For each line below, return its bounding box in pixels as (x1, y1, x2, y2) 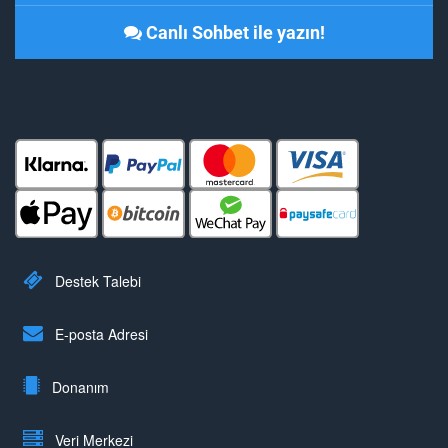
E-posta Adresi (51, 324, 148, 345)
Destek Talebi (51, 271, 141, 292)
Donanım (48, 377, 109, 398)
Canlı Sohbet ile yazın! (145, 22, 325, 43)
